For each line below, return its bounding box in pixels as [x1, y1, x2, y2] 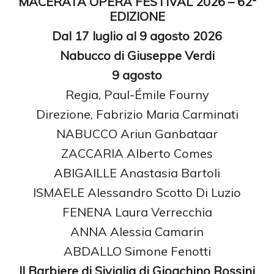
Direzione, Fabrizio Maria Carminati [35, 106, 239, 122]
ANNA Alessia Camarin [70, 223, 204, 239]
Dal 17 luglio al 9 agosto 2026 [52, 28, 222, 43]
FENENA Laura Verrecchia [62, 204, 212, 220]
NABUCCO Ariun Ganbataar [56, 125, 218, 141]
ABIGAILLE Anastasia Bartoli [54, 165, 220, 180]
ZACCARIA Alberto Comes [61, 145, 213, 161]
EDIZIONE [109, 8, 165, 24]
